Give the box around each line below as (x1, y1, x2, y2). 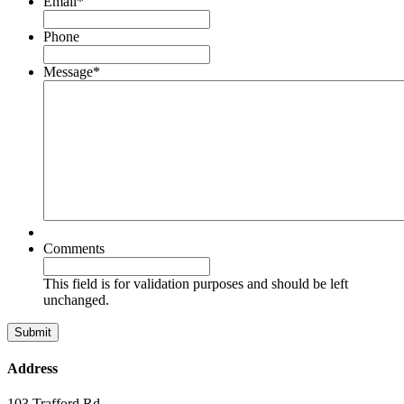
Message (43, 63, 93, 79)
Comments (43, 240, 105, 256)
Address (7, 361, 58, 377)
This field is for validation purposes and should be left (43, 275, 348, 291)
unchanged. (43, 291, 109, 308)
